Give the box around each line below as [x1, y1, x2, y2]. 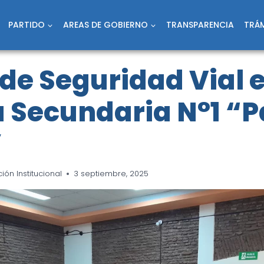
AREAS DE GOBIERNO [62, 19, 148, 31]
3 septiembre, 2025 [74, 168, 149, 179]
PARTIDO [8, 19, 45, 31]
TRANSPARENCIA [166, 19, 234, 31]
